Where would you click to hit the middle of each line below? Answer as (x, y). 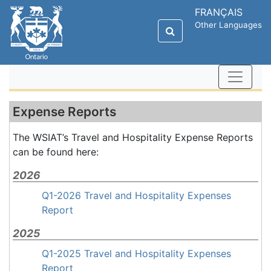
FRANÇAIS (219, 12)
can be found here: (56, 152)
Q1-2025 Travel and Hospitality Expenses (136, 253)
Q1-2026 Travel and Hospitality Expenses (136, 195)
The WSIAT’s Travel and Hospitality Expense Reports (133, 137)
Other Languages (228, 25)
